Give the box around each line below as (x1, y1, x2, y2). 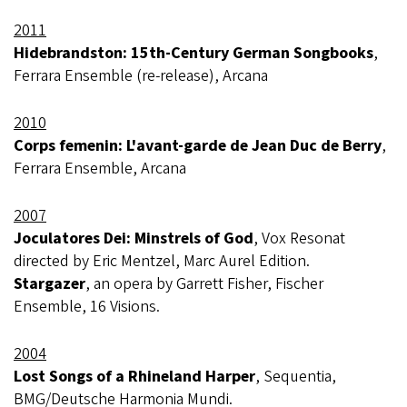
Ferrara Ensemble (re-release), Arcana (14, 65, 268, 87)
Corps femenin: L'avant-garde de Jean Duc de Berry (14, 134, 382, 157)
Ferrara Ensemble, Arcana (14, 157, 186, 180)
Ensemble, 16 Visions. (14, 295, 160, 318)
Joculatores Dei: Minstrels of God (14, 227, 253, 250)
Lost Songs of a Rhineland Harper (14, 365, 255, 388)
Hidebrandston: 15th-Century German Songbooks (14, 42, 373, 65)
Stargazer (14, 273, 85, 295)
